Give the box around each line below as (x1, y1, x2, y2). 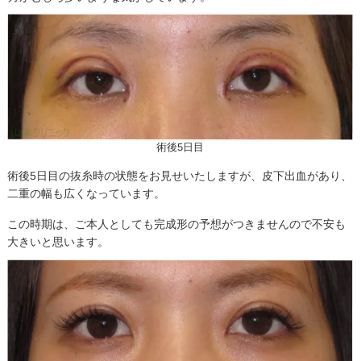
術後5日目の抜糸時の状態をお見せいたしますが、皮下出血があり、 (7, 168, 353, 182)
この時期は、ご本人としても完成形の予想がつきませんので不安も (7, 218, 346, 231)
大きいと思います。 (7, 235, 110, 249)
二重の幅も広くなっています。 (7, 186, 166, 200)
